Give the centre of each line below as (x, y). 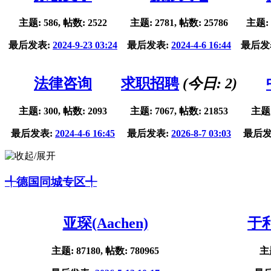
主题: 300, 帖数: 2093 (63, 111)
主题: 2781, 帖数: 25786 (179, 23)
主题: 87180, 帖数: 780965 (105, 250)
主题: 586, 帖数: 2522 (63, 23)
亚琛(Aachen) (105, 223)
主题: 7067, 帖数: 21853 (179, 111)
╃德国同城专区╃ (51, 181)
